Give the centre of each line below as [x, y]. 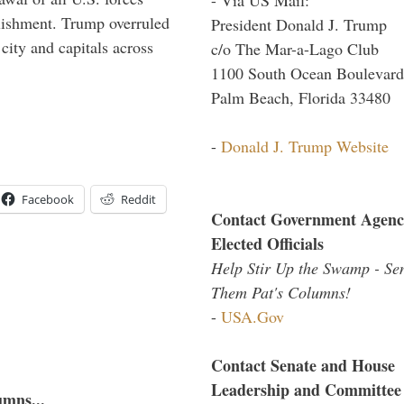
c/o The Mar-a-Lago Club [295, 48]
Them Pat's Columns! [281, 292]
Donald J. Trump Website [305, 146]
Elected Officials [267, 243]
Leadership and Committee [306, 389]
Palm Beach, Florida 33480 [301, 97]
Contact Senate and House [303, 365]
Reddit [138, 200]
